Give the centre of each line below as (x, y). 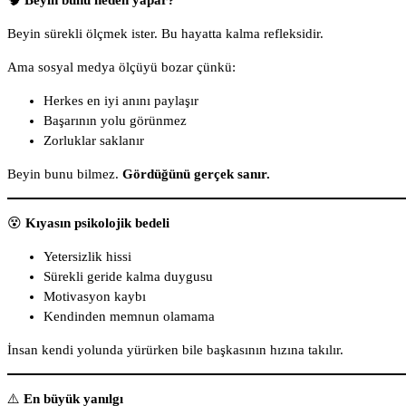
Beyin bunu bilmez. (65, 174)
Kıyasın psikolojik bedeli (97, 223)
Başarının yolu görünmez (115, 121)
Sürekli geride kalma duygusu (128, 277)
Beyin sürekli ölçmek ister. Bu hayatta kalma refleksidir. (165, 34)
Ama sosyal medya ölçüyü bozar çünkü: (121, 68)
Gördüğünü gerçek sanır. (196, 174)
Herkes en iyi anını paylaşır (121, 101)
